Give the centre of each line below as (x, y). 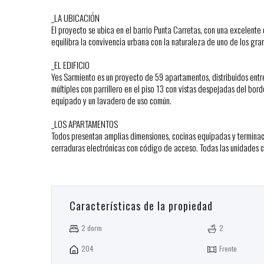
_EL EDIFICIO (70, 65)
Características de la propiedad (141, 206)
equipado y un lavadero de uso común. (111, 100)
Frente (228, 249)
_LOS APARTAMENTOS (85, 124)
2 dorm (92, 228)
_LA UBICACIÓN (75, 18)
